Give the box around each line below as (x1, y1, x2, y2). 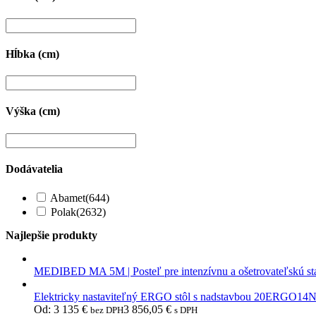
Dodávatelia (6, 162, 63, 175)
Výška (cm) (6, 105, 60, 118)
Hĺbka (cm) (6, 47, 59, 60)
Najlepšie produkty (6, 229, 97, 242)
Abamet (50, 192, 85, 205)
